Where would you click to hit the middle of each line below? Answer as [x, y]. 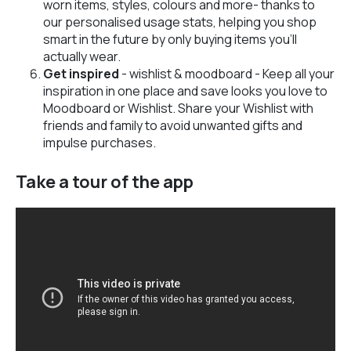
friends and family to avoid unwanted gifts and [173, 125]
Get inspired [81, 73]
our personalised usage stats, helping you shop [180, 22]
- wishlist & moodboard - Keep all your [227, 73]
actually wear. [82, 56]
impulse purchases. [100, 142]
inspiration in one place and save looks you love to [185, 90]
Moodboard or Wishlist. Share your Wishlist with [178, 108]
